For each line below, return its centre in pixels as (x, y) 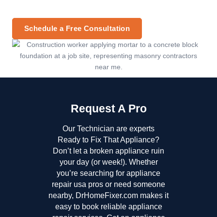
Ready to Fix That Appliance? (108, 140)
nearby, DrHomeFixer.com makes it (108, 196)
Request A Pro (108, 109)
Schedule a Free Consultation (77, 29)
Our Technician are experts (108, 129)
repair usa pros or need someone (108, 185)
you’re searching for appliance (108, 173)
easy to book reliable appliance (108, 207)
